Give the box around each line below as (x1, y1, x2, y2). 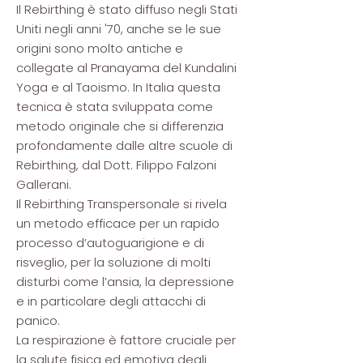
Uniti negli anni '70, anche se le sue (16, 20, 221, 37)
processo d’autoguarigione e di (16, 234, 204, 251)
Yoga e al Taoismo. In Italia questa (16, 79, 220, 96)
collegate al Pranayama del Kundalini (16, 59, 237, 76)
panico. (16, 312, 60, 329)
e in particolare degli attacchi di (16, 293, 206, 310)
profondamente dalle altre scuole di (16, 137, 233, 154)
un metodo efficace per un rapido (16, 215, 220, 232)
